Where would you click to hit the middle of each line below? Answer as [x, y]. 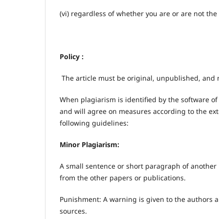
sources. [73, 211]
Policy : [72, 56]
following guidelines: [94, 123]
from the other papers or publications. [123, 177]
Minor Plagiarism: [89, 144]
